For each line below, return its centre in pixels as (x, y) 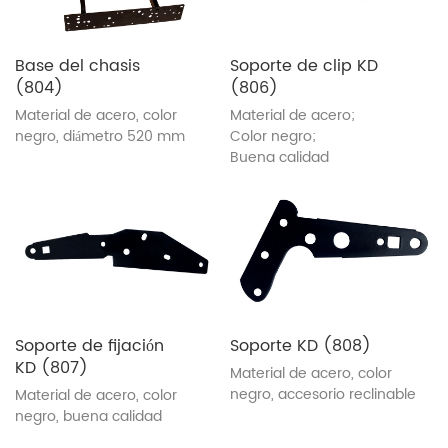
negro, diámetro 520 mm (100, 136)
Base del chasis (77, 65)
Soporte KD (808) (300, 345)
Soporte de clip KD (304, 65)
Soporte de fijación (89, 345)
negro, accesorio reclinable (323, 394)
